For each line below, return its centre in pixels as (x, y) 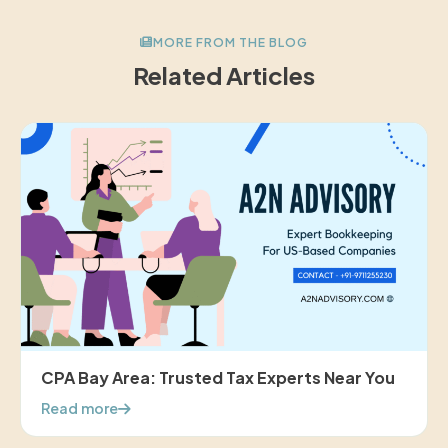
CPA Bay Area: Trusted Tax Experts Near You (218, 378)
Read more (79, 408)
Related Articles (224, 74)
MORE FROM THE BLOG (230, 42)
